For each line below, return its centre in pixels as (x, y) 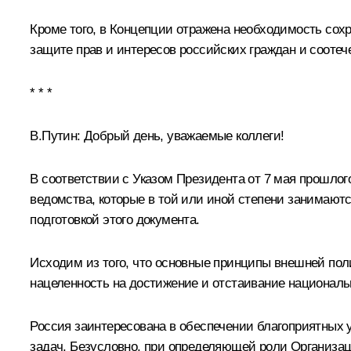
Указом (153, 179)
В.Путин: (55, 136)
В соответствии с (81, 179)
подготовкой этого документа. (115, 219)
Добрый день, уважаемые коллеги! (182, 136)
